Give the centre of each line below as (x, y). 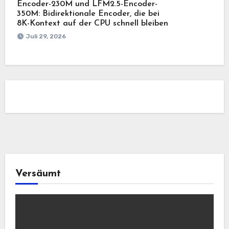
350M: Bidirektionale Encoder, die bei (88, 14)
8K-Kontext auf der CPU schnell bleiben (92, 23)
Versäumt (38, 174)
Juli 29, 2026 (46, 36)
